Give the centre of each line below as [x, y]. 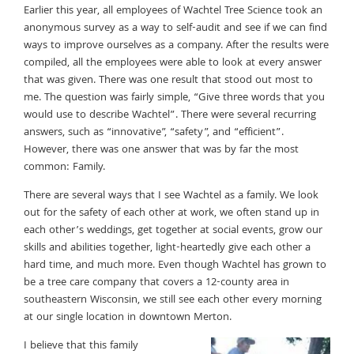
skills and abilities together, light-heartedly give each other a [167, 248]
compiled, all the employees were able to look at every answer [173, 63]
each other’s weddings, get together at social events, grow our [173, 230]
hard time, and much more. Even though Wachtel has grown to [175, 265]
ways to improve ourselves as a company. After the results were [176, 45]
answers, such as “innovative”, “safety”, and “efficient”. [154, 132]
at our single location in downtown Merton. [128, 317]
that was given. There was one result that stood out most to [168, 80]
